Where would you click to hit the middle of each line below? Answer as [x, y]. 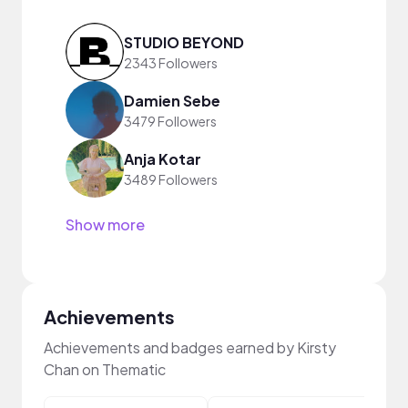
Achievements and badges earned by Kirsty [190, 347]
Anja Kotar [163, 158]
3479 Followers [170, 121]
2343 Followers [171, 62]
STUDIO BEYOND [184, 42]
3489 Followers [171, 179]
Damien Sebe [172, 100]
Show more [105, 224]
